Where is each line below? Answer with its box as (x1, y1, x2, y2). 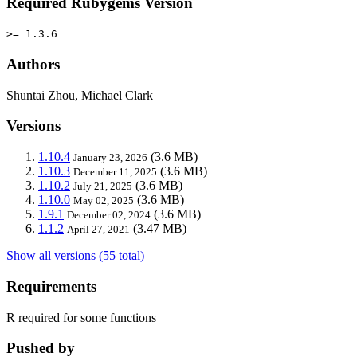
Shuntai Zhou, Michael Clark (6, 88, 153, 102)
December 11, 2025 (73, 166, 157, 178)
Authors (6, 56, 60, 73)
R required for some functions (6, 310, 156, 324)
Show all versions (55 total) (6, 249, 144, 263)
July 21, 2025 (73, 180, 132, 193)
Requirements (6, 277, 96, 295)
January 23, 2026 (73, 151, 147, 164)
